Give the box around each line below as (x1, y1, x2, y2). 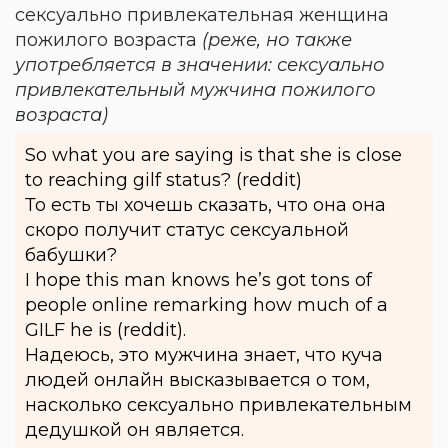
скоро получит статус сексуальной (25, 219, 349, 241)
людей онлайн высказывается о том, (25, 369, 370, 391)
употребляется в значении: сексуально (15, 54, 385, 76)
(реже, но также (202, 29, 352, 51)
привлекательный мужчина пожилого (15, 79, 376, 101)
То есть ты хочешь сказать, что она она (25, 194, 386, 216)
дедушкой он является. (25, 419, 244, 441)
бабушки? (25, 244, 117, 266)
